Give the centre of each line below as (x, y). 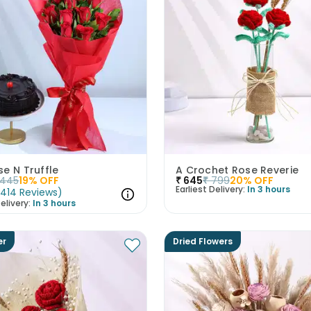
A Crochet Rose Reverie (237, 170)
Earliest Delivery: (210, 190)
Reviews (39, 193)
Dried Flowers (202, 242)
